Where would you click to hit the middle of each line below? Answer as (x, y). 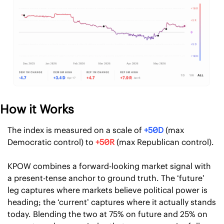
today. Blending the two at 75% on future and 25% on (107, 214)
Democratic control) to (51, 142)
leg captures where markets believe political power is (107, 190)
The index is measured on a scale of (76, 130)
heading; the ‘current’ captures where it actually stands (112, 202)
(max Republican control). (164, 142)
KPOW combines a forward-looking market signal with (109, 166)
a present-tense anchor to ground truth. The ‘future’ (106, 178)
